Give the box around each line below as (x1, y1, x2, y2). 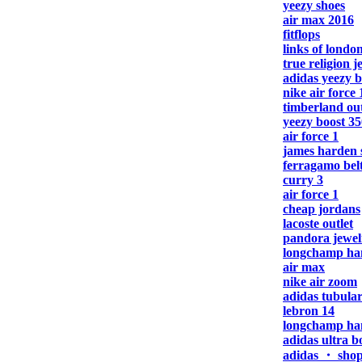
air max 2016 (283, 13, 354, 27)
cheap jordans (283, 202, 360, 216)
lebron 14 (283, 304, 335, 318)
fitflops (283, 27, 320, 41)
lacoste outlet (283, 217, 353, 230)
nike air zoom (283, 275, 357, 288)
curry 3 (283, 173, 323, 187)
